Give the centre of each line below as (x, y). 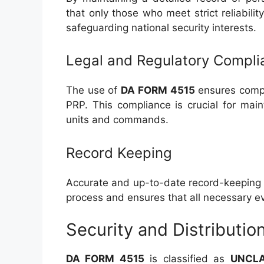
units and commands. (117, 120)
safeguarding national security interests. (161, 27)
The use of (94, 90)
